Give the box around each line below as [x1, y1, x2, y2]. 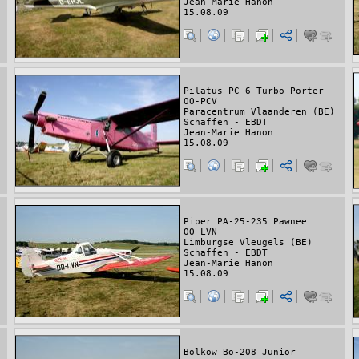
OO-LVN [184, 227, 217, 238]
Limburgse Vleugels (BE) [184, 237, 313, 248]
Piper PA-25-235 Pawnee [184, 216, 307, 228]
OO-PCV [184, 96, 217, 107]
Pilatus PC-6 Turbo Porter [184, 86, 324, 97]
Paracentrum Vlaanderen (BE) [184, 107, 335, 118]
